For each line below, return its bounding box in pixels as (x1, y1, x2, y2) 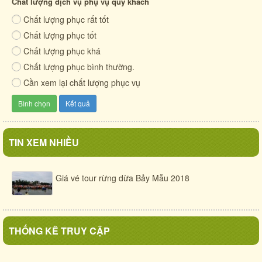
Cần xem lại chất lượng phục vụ (23, 76, 140, 88)
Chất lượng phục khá (23, 44, 101, 57)
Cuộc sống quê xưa (8, 15, 73, 26)
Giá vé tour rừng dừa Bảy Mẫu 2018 (56, 171, 189, 184)
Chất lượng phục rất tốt (23, 13, 109, 25)
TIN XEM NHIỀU (9, 135, 79, 149)
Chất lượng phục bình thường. (23, 60, 135, 73)
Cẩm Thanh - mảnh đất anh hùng (8, 36, 115, 47)
